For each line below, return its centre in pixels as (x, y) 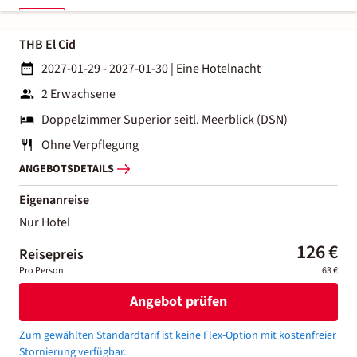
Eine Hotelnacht (218, 68)
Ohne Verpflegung (90, 145)
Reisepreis (51, 254)
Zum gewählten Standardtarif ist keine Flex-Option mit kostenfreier (178, 335)
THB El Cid (47, 44)
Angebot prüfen (178, 302)
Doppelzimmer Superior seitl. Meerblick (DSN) (165, 119)
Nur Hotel (45, 222)
